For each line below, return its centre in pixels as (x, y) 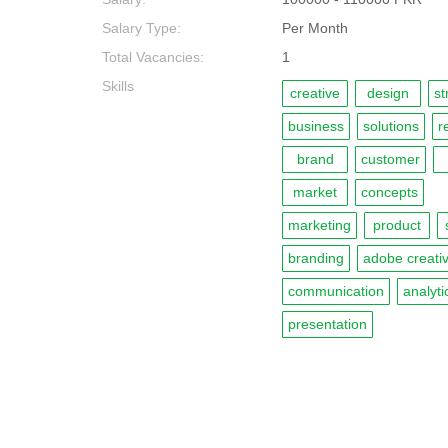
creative (315, 93)
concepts (389, 192)
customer (390, 159)
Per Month (315, 28)
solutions (391, 126)
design (388, 93)
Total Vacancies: (153, 57)
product (397, 225)
